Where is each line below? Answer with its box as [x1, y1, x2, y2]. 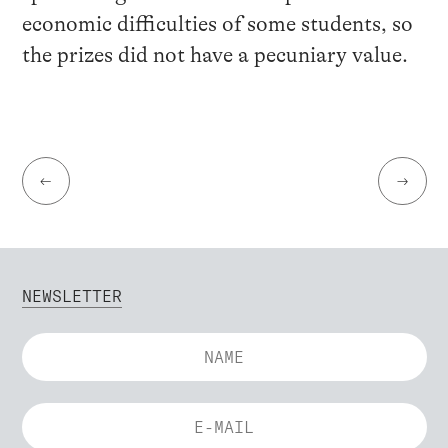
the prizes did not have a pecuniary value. [21, 42, 408, 67]
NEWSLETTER [21, 286, 122, 307]
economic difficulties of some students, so [21, 11, 413, 36]
